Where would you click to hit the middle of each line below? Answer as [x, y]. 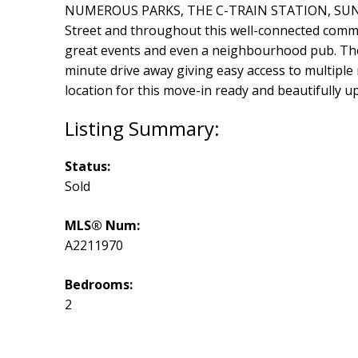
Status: [87, 167]
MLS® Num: [102, 226]
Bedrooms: [98, 285]
